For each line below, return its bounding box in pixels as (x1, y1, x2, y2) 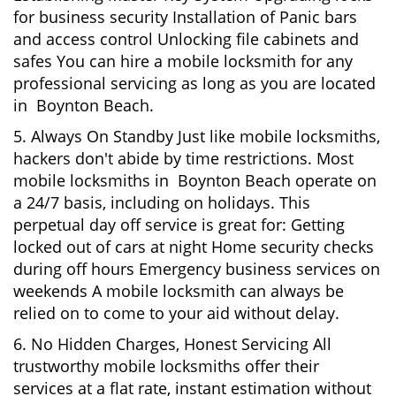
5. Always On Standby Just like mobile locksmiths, (13, 126, 380, 147)
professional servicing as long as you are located (13, 72, 376, 94)
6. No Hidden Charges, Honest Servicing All (13, 333, 331, 354)
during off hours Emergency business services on (13, 258, 380, 279)
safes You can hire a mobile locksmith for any (13, 50, 353, 72)
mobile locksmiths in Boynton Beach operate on (13, 170, 377, 191)
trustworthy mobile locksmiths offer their (13, 355, 319, 377)
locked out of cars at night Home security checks (13, 236, 374, 257)
